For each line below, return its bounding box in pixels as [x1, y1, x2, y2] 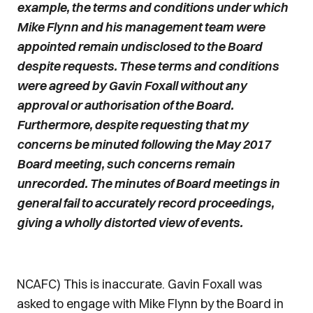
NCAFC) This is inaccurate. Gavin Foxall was [17, 276, 262, 292]
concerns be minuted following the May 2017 [17, 136, 270, 152]
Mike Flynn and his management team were [17, 19, 265, 35]
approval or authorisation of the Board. [17, 97, 233, 113]
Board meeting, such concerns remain [17, 156, 235, 172]
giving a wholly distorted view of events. [17, 214, 242, 231]
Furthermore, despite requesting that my [17, 117, 248, 133]
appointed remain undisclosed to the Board [17, 38, 262, 54]
